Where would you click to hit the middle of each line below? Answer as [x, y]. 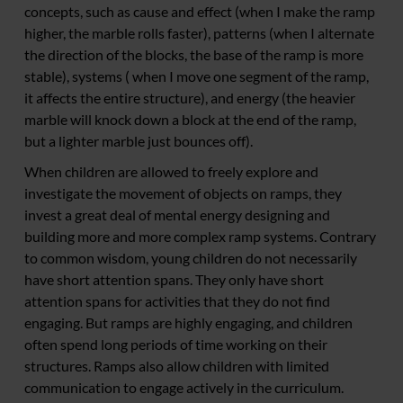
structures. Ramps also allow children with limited [177, 366]
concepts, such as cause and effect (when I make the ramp [200, 12]
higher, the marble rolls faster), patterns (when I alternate [199, 33]
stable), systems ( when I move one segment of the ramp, [197, 76]
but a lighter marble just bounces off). [139, 141]
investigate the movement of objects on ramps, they [183, 193]
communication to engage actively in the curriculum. [184, 388]
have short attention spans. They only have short [174, 280]
